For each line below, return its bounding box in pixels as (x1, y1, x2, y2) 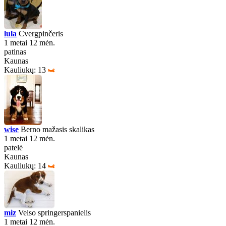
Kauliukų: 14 (4, 161, 46, 170)
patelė (4, 143, 23, 152)
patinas (4, 47, 26, 56)
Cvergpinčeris (17, 29, 63, 38)
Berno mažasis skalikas (19, 125, 94, 134)
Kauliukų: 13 (4, 66, 46, 74)
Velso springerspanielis (16, 208, 91, 217)
